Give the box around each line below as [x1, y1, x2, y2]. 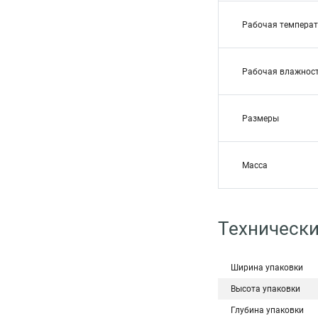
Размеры [242, 114, 279, 124]
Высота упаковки [231, 284, 300, 294]
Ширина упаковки [231, 263, 303, 273]
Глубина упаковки [231, 305, 304, 315]
